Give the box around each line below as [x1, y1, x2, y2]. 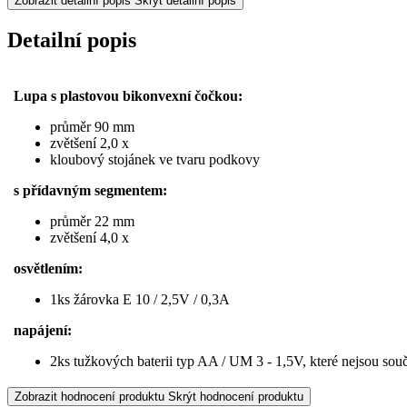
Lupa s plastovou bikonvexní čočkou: [14, 87, 243, 104]
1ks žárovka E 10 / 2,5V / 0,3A [50, 291, 230, 307]
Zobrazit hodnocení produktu [15, 389, 164, 403]
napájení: [14, 322, 72, 338]
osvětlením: [14, 260, 83, 276]
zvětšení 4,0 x [50, 229, 133, 245]
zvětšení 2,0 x [50, 134, 129, 151]
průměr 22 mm [50, 213, 134, 229]
